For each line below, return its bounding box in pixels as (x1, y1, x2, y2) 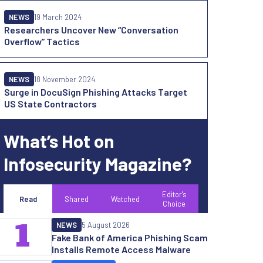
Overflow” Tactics (4, 36, 80, 47)
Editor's (161, 190, 187, 199)
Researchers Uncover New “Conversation (4, 24, 178, 35)
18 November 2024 (34, 75, 95, 84)
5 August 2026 (82, 220, 130, 230)
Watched (111, 194, 140, 204)
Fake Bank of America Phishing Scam (52, 232, 208, 243)
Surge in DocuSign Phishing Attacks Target (4, 86, 187, 97)
